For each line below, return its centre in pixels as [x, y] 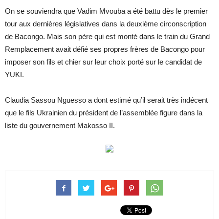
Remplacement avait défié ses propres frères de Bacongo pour [105, 49]
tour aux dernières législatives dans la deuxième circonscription [106, 24]
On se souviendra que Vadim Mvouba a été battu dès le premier [106, 11]
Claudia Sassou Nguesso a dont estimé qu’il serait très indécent [106, 100]
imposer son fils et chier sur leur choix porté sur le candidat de [103, 62]
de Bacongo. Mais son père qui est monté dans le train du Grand [107, 37]
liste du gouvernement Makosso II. [60, 126]
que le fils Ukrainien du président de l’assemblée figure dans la [104, 113]
